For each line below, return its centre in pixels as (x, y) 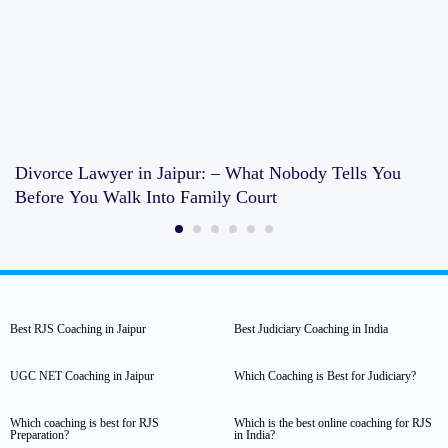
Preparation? (39, 435)
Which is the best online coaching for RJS (333, 423)
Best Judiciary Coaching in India (311, 329)
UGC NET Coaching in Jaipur (82, 376)
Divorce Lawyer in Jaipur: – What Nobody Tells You (208, 173)
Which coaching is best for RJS (84, 423)
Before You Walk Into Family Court (146, 197)
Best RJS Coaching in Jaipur (78, 329)
